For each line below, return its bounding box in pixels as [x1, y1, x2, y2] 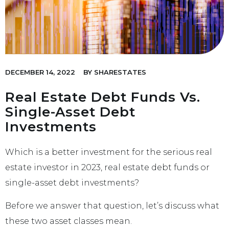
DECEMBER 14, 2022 [5, 68, 75, 77]
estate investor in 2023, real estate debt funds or [5, 163, 210, 173]
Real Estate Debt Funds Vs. [5, 89, 200, 106]
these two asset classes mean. [5, 216, 132, 226]
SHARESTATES [92, 68, 146, 77]
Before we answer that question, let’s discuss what [5, 200, 219, 211]
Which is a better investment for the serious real [5, 147, 212, 157]
